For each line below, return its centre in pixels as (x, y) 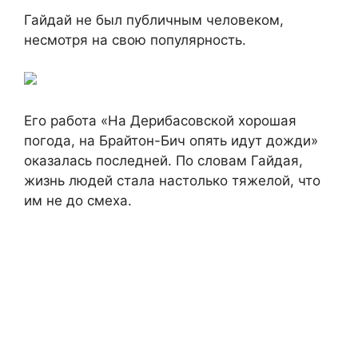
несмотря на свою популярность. (135, 40)
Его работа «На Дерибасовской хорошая (160, 120)
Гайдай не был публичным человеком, (154, 20)
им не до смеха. (78, 200)
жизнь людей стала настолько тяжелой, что (172, 180)
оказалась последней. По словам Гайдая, (163, 160)
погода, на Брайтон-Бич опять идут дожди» (171, 140)
